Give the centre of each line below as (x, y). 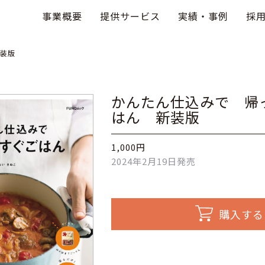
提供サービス (130, 16)
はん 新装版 (156, 117)
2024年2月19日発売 (153, 161)
